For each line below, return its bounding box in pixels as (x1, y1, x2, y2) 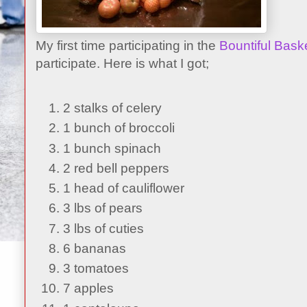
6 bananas (63, 241, 126, 256)
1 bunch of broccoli (63, 121, 175, 136)
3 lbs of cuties (63, 221, 144, 236)
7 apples (63, 281, 114, 296)
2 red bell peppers (63, 160, 169, 175)
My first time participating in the (36, 38, 219, 53)
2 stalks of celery (63, 101, 162, 115)
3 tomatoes (63, 261, 129, 275)
